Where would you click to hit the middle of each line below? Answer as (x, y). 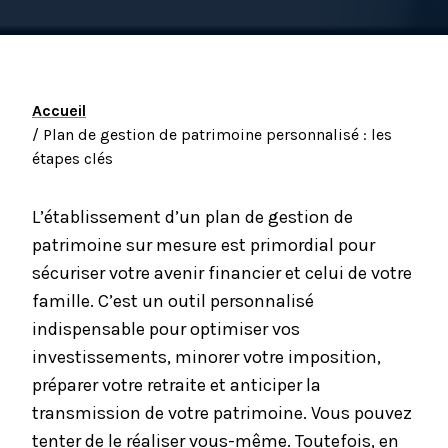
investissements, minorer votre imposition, (206, 357)
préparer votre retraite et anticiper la (176, 385)
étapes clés (72, 159)
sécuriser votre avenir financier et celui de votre (222, 273)
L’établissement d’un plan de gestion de (192, 217)
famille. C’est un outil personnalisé (173, 301)
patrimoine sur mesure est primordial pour (203, 245)
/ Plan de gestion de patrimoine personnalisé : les (212, 135)
